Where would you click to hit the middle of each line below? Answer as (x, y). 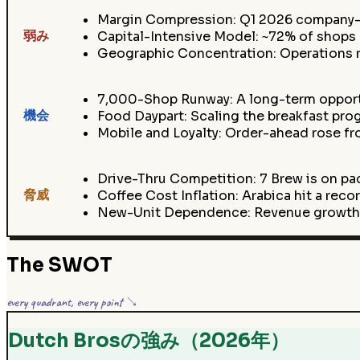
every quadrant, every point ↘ (72, 302)
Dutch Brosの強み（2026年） (148, 341)
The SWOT (59, 266)
